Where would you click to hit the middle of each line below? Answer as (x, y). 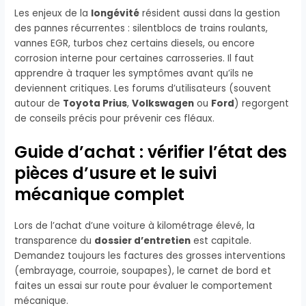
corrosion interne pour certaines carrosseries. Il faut (135, 59)
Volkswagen (163, 104)
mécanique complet (100, 195)
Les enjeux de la (53, 14)
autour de (39, 104)
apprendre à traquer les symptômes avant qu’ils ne (134, 74)
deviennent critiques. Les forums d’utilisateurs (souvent (143, 89)
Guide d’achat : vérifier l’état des (151, 152)
